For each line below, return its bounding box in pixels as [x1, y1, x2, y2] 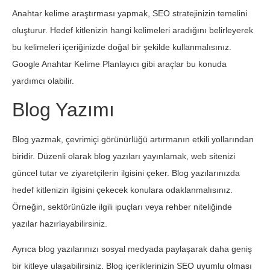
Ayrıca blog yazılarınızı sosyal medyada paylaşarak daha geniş [12, 244, 252, 254]
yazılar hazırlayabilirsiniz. [12, 218, 107, 228]
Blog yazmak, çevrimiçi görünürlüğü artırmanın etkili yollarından [12, 134, 254, 144]
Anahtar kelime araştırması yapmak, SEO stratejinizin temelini [12, 8, 247, 19]
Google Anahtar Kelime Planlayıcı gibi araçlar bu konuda [12, 59, 227, 69]
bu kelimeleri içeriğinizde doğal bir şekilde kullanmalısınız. [12, 42, 231, 52]
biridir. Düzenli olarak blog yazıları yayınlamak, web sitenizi [12, 151, 235, 161]
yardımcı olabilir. [12, 76, 74, 86]
